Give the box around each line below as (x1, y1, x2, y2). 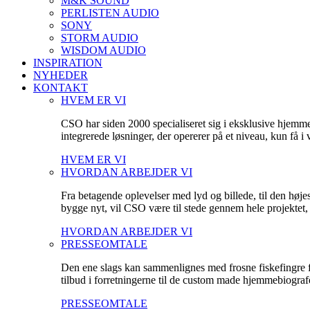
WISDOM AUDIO (61, 44, 146, 56)
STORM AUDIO (61, 32, 138, 44)
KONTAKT (33, 82, 88, 93)
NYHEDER (33, 69, 88, 81)
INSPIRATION (33, 57, 102, 69)
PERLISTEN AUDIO (61, 7, 159, 19)
